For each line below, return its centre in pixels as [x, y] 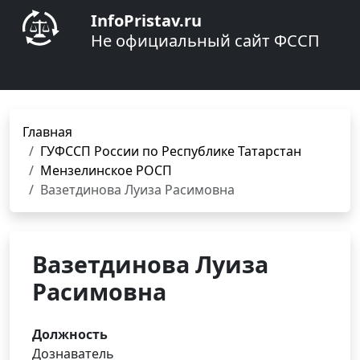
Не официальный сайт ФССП [205, 41]
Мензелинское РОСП [106, 170]
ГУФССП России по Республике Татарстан [171, 151]
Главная [47, 132]
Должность [70, 334]
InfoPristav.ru [146, 20]
